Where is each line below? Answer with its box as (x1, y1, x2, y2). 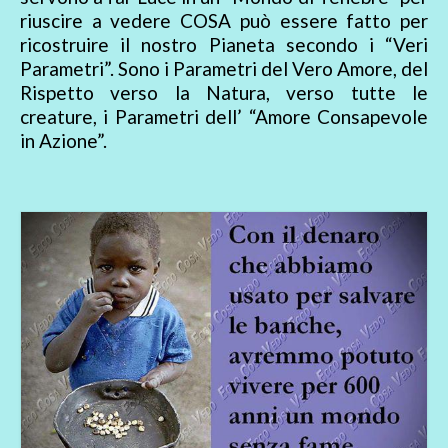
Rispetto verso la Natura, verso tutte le (20, 81, 428, 105)
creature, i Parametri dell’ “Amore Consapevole (20, 105, 428, 129)
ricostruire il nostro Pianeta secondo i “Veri (20, 33, 428, 57)
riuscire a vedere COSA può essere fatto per (20, 9, 428, 33)
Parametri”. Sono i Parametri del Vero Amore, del (20, 57, 428, 81)
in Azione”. (20, 129, 107, 153)
